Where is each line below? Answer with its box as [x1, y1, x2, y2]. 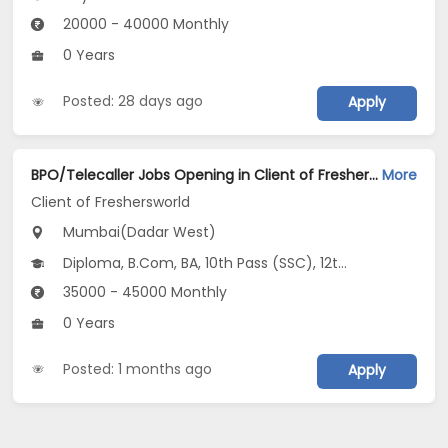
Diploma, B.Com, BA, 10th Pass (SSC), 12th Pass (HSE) [59, 253, 339, 274]
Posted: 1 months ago [63, 358, 213, 379]
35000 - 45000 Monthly [59, 282, 228, 303]
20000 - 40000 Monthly [59, 14, 230, 35]
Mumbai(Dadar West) [59, 222, 217, 243]
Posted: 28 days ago [63, 91, 204, 112]
